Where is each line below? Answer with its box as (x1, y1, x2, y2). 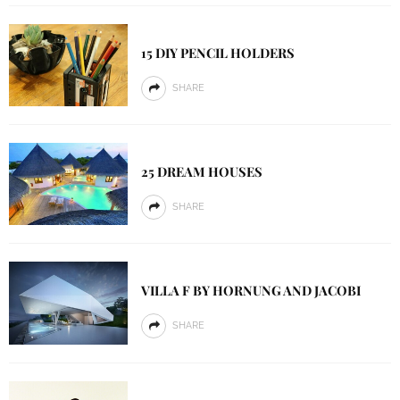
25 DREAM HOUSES (140, 162, 262, 181)
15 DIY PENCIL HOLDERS (140, 44, 295, 62)
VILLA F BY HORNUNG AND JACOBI (140, 281, 361, 300)
